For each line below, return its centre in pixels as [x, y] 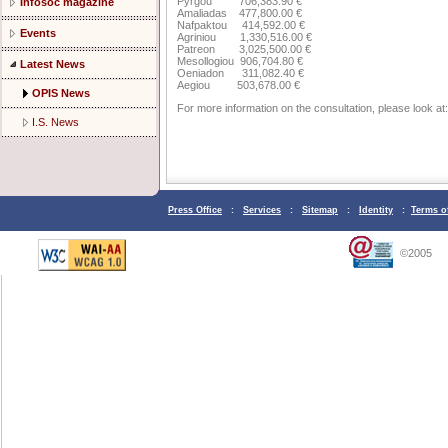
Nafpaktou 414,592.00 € [241, 25]
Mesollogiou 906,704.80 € [240, 61]
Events [38, 33]
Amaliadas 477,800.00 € [239, 13]
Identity [376, 210]
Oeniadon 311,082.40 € [240, 73]
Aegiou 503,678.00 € [238, 85]
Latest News [52, 64]
